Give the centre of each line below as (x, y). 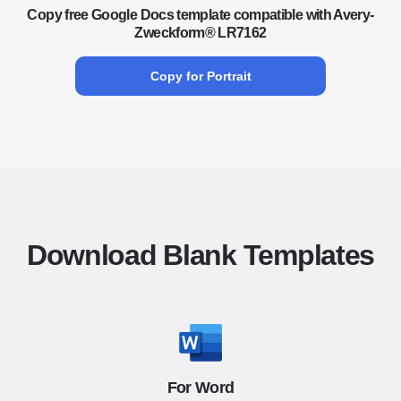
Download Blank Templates (200, 255)
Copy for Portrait (200, 76)
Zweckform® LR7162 (200, 33)
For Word (200, 388)
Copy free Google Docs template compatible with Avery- (200, 15)
